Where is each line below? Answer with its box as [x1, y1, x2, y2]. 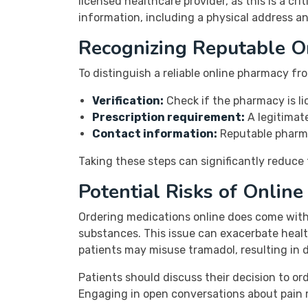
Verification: [92, 94, 164, 107]
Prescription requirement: [92, 111, 245, 124]
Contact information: [92, 127, 217, 140]
